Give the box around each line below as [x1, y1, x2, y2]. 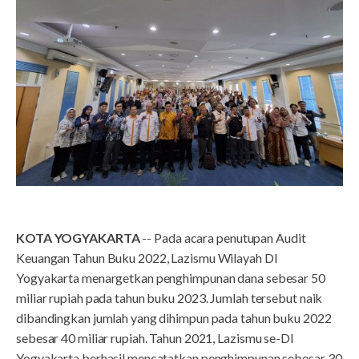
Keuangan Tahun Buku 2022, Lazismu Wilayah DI [16, 249, 278, 265]
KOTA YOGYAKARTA [16, 229, 140, 245]
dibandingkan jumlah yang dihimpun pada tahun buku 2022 [16, 309, 332, 325]
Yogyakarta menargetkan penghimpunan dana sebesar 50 [16, 269, 325, 285]
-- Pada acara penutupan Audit [139, 229, 306, 245]
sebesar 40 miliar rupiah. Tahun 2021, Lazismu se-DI [16, 329, 294, 345]
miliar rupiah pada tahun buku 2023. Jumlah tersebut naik [16, 289, 323, 305]
